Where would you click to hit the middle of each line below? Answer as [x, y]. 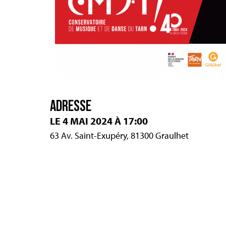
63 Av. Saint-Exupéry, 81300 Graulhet [119, 135]
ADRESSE [71, 105]
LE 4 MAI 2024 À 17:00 [99, 121]
